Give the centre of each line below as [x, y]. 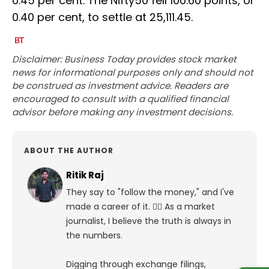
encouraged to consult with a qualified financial [120, 99]
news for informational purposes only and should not [132, 73]
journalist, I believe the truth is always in [149, 221]
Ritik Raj [85, 175]
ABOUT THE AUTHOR [69, 151]
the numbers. [94, 236]
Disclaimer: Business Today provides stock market [124, 59]
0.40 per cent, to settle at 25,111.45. [102, 17]
